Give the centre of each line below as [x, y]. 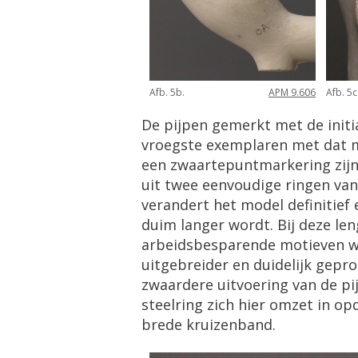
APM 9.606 [292, 93]
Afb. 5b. [167, 93]
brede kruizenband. [209, 325]
